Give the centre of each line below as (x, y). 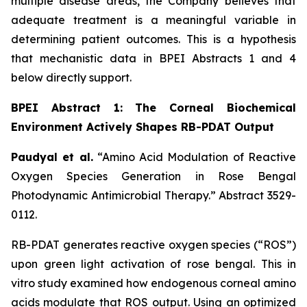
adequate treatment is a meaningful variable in (153, 20)
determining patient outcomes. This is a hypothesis (153, 39)
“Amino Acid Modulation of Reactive (197, 157)
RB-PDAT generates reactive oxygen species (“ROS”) (153, 245)
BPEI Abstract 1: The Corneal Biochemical (153, 108)
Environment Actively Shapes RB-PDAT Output (143, 127)
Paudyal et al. (52, 157)
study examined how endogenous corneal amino (165, 283)
